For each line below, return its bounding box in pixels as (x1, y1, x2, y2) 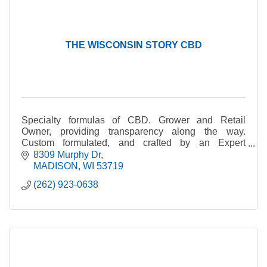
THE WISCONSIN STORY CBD (65, 40, 202, 51)
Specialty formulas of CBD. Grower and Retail (21, 115, 246, 126)
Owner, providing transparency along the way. (21, 126, 246, 137)
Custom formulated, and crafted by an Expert (21, 138, 246, 148)
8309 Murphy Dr (33, 149, 101, 160)
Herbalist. (21, 149, 62, 160)
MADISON (33, 160, 78, 171)
